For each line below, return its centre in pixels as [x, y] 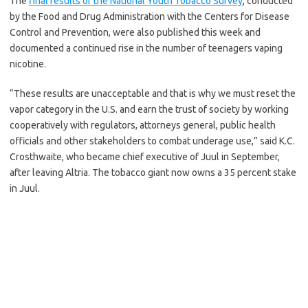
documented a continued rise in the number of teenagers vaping [146, 48]
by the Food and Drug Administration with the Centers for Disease [150, 17]
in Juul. [25, 189]
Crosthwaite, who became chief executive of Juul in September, [145, 157]
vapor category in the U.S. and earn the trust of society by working [149, 110]
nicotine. [28, 64]
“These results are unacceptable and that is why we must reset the [153, 94]
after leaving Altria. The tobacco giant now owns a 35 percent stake [153, 173]
